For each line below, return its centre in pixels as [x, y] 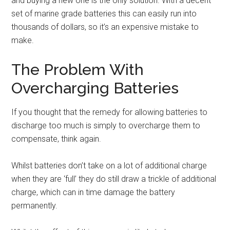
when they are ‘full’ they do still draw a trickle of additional [114, 179]
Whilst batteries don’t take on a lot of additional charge [109, 165]
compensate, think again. [56, 139]
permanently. [35, 205]
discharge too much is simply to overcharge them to [106, 125]
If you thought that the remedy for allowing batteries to [110, 112]
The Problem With [78, 69]
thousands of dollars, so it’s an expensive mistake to [105, 27]
